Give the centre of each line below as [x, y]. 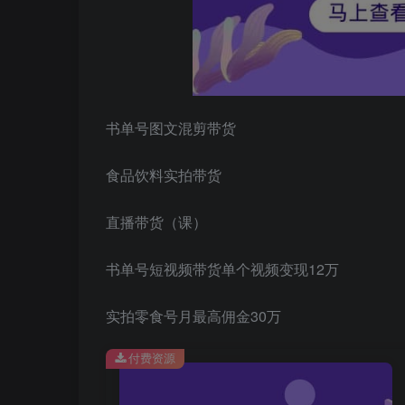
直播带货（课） [156, 221]
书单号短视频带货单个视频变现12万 [222, 268]
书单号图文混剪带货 [171, 127]
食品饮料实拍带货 [164, 174]
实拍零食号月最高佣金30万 [193, 316]
